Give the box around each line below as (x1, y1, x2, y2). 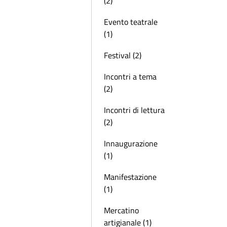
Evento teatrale (104, 16, 158, 28)
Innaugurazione (104, 137, 158, 149)
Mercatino (104, 204, 139, 216)
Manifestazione (104, 171, 157, 183)
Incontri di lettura (104, 104, 165, 116)
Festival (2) (104, 49, 141, 61)
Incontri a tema (104, 70, 157, 83)
